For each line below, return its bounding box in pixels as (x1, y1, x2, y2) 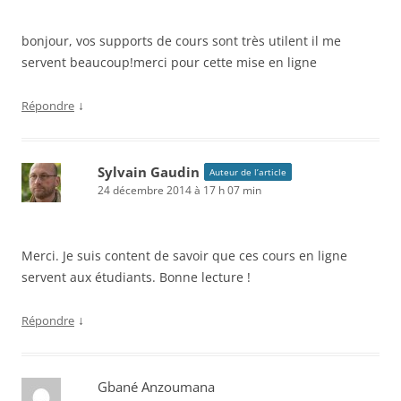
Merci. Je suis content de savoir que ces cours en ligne (21, 247, 347, 265)
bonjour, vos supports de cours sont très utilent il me (21, 32, 341, 50)
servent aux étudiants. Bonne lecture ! (21, 269, 251, 286)
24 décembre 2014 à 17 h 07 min (98, 183, 261, 199)
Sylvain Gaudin (98, 163, 200, 182)
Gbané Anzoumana (98, 378, 215, 397)
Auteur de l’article (209, 166, 286, 179)
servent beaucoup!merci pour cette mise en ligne (21, 54, 317, 72)
